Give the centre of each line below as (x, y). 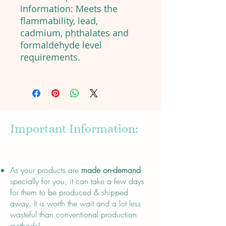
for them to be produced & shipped (69, 192)
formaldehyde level (61, 45)
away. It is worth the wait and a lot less (75, 204)
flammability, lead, (59, 21)
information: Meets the (69, 9)
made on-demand (111, 170)
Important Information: (74, 129)
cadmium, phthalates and (74, 33)
